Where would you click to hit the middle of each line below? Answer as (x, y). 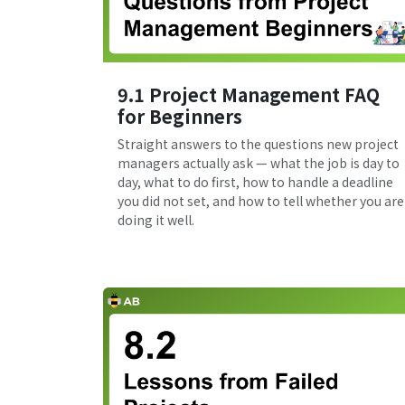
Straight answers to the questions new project (258, 143)
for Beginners (180, 116)
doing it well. (156, 219)
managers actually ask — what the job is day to (259, 162)
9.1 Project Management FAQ (249, 94)
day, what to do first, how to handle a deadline (255, 181)
